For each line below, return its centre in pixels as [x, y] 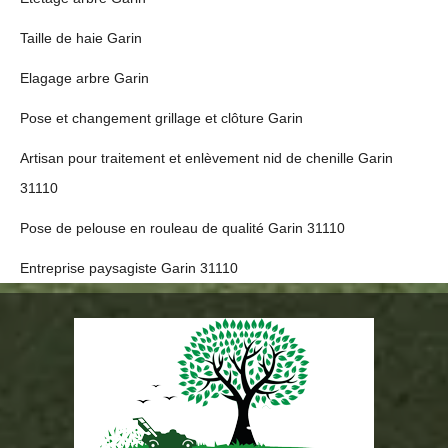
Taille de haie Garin [81, 38]
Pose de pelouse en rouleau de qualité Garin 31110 [182, 228]
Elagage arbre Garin [84, 78]
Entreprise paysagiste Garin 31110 [129, 268]
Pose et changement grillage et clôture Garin [161, 118]
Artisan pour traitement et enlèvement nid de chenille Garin [206, 158]
